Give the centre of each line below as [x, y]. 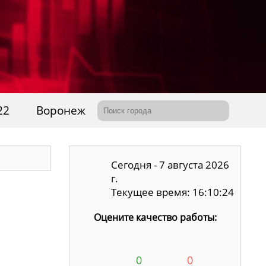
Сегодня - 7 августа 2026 [170, 165]
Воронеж [61, 110]
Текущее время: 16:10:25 [173, 192]
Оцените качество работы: [155, 217]
